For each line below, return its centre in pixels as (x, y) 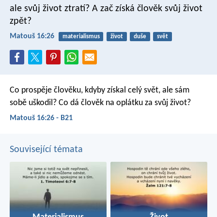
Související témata (46, 150)
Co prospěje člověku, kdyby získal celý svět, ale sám (100, 90)
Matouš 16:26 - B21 (41, 118)
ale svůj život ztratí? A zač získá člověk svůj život (106, 8)
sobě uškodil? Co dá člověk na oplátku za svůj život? (100, 103)
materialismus (81, 36)
